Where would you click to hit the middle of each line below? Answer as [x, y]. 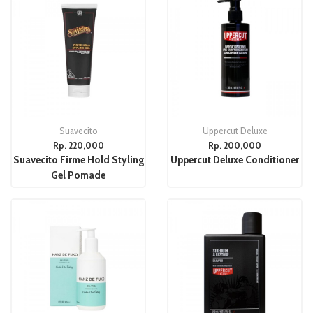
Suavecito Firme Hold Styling [78, 159]
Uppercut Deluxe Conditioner [235, 159]
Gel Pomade [78, 175]
